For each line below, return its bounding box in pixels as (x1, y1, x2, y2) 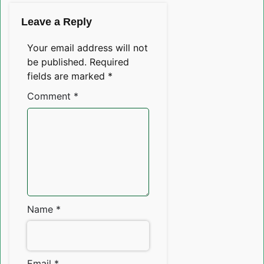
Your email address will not (27, 42, 148, 54)
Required (90, 56, 129, 68)
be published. (27, 56, 87, 68)
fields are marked (27, 70, 108, 82)
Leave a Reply (21, 16, 92, 28)
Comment (27, 90, 74, 103)
